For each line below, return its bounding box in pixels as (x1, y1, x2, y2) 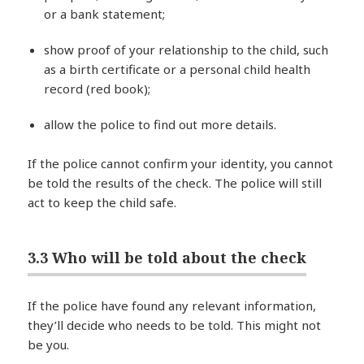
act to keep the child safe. (28, 193, 177, 210)
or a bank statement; (44, 5, 166, 22)
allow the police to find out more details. (44, 115, 277, 132)
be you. (28, 336, 70, 353)
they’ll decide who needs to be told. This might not (28, 317, 322, 334)
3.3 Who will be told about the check (28, 248, 307, 268)
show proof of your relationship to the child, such (44, 41, 329, 58)
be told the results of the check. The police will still (28, 174, 323, 191)
